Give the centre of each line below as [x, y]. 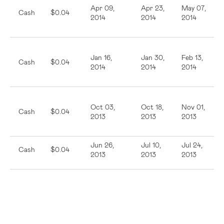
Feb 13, [192, 57]
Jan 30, [153, 57]
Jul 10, [151, 145]
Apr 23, [153, 8]
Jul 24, [192, 145]
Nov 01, [193, 107]
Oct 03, [103, 107]
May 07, [194, 8]
